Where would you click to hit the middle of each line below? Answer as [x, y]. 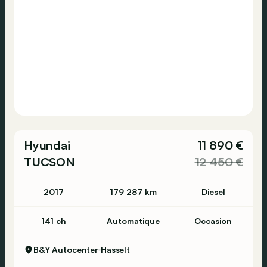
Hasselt [116, 249]
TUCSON [49, 162]
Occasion [213, 221]
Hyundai [47, 145]
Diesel [213, 192]
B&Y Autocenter [66, 249]
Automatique [133, 221]
